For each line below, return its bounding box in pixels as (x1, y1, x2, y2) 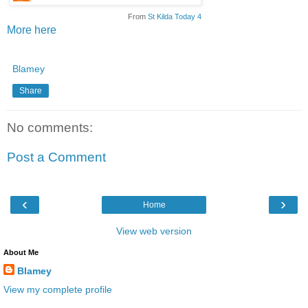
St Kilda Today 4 (148, 12, 201, 21)
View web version (116, 225, 192, 236)
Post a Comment (7, 150, 106, 165)
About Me (3, 247, 38, 256)
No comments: (7, 120, 93, 135)
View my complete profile (3, 283, 112, 295)
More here (7, 23, 56, 36)
